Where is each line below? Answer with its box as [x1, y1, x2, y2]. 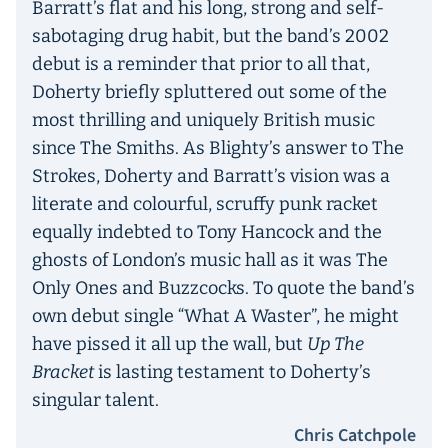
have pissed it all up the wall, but [32, 333, 307, 355]
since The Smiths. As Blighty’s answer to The [32, 137, 404, 159]
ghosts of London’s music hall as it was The [32, 249, 388, 271]
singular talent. [32, 389, 159, 411]
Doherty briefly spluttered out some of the [32, 81, 387, 103]
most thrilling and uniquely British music [32, 109, 375, 131]
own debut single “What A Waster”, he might [32, 305, 399, 327]
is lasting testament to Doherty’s [94, 361, 371, 383]
